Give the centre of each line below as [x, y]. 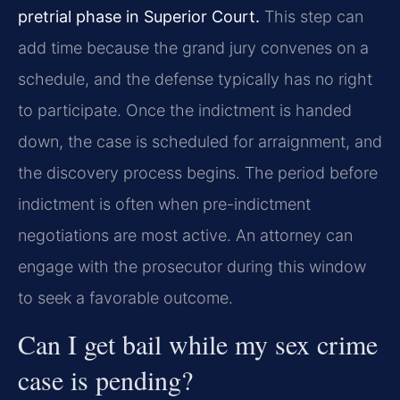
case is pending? [105, 379]
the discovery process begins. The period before [198, 172]
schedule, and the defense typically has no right [195, 79]
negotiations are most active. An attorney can [185, 235]
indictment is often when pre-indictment [164, 204]
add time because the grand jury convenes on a [193, 47]
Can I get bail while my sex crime [198, 344]
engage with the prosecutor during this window [192, 266]
